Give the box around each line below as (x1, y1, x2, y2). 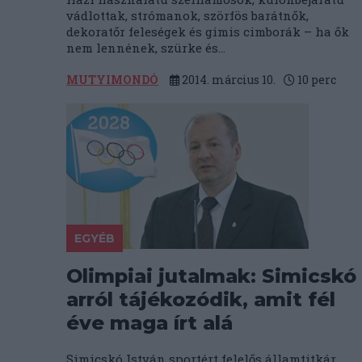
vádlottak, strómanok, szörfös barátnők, (66, 7, 309, 23)
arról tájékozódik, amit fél (66, 288, 335, 311)
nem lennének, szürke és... (66, 40, 225, 56)
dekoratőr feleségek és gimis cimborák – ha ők (66, 23, 349, 40)
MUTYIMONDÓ (66, 72, 158, 87)
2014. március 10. (179, 72, 276, 87)
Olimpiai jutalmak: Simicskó (66, 264, 356, 288)
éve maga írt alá (66, 311, 233, 335)
